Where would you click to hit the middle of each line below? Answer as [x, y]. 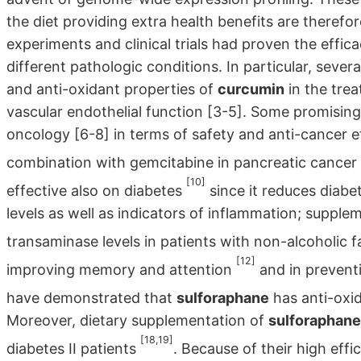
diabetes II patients [73, 348]
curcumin [251, 89]
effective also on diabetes [96, 190]
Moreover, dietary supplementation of [137, 320]
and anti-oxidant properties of [112, 89]
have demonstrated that [91, 297]
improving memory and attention [121, 269]
